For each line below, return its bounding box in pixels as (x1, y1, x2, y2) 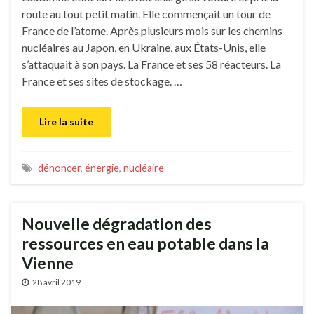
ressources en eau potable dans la (22, 233, 269, 253)
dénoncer (38, 161, 81, 174)
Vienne (22, 252, 74, 273)
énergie (85, 161, 119, 174)
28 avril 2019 (32, 276, 81, 287)
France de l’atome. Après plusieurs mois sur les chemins (22, 23, 282, 37)
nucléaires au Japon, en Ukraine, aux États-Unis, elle (22, 40, 266, 54)
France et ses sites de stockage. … (22, 74, 182, 88)
